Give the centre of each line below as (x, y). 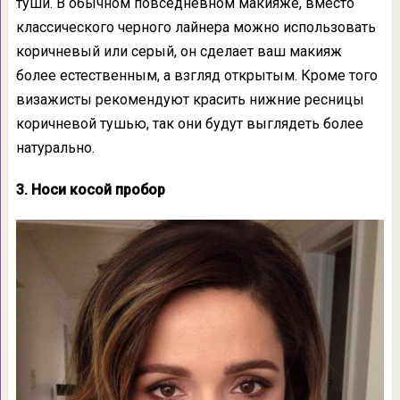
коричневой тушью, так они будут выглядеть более (189, 123)
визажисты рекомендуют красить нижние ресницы (190, 99)
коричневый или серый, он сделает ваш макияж (179, 51)
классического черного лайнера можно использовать (196, 27)
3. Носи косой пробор (90, 189)
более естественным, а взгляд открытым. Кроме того (196, 75)
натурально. (55, 147)
